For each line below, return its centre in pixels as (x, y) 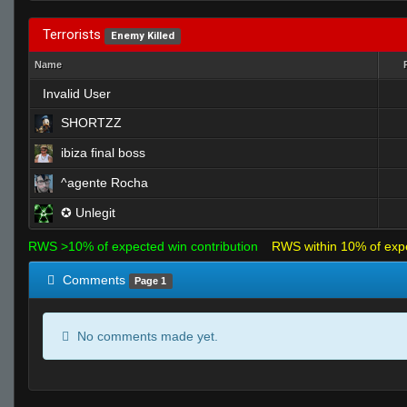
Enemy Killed (142, 36)
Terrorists (74, 35)
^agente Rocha (104, 183)
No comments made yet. (146, 336)
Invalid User (77, 94)
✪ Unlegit (88, 213)
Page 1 (151, 281)
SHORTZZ (91, 123)
